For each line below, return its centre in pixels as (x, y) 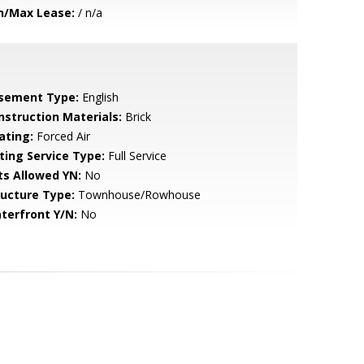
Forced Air (61, 136)
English (98, 97)
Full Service (135, 156)
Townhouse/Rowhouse (137, 195)
